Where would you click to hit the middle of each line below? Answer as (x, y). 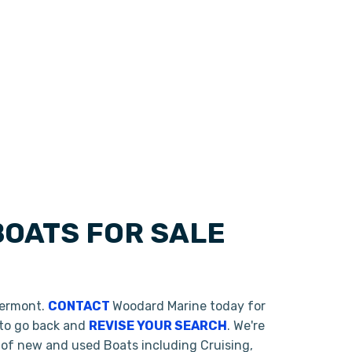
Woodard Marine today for (189, 306)
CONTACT (79, 306)
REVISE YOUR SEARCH (158, 326)
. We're (246, 326)
